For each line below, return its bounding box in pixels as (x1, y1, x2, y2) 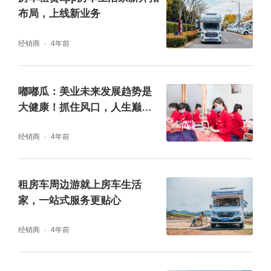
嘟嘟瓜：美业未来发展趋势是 (18, 85, 152, 97)
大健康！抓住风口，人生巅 (18, 101, 142, 113)
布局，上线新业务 (18, 8, 100, 20)
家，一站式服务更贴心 (18, 194, 121, 206)
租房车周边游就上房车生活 (18, 178, 142, 191)
